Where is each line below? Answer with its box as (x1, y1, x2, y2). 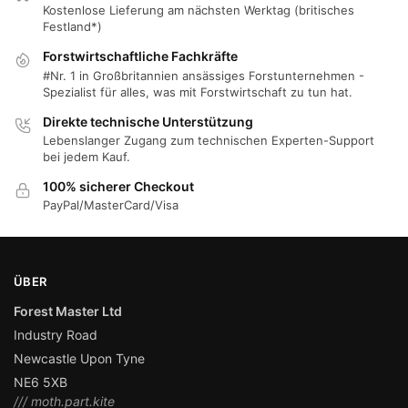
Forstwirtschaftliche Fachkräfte (43, 48, 238, 65)
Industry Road (14, 327, 97, 343)
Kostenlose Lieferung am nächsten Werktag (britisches (43, 3, 354, 18)
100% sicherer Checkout (43, 178, 194, 194)
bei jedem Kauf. (43, 148, 130, 164)
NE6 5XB (14, 374, 67, 391)
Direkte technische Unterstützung (43, 113, 253, 129)
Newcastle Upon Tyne (14, 351, 145, 367)
